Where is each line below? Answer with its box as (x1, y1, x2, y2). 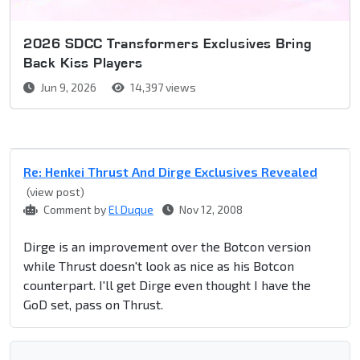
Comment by (41, 202, 108, 217)
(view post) (27, 185, 84, 199)
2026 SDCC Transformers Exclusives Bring (23, 35, 313, 52)
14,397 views (128, 80, 196, 95)
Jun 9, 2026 (38, 80, 99, 95)
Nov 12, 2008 (177, 202, 243, 217)
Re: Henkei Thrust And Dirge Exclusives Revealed (23, 164, 317, 180)
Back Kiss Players (23, 54, 143, 72)
